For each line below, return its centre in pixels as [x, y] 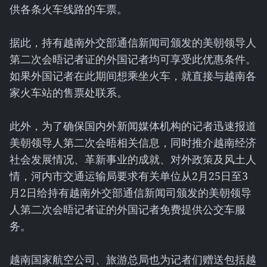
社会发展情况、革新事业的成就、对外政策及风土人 [133, 159]
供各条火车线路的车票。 [69, 9]
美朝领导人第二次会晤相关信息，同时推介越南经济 [133, 142]
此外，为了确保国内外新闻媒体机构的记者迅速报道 [133, 126]
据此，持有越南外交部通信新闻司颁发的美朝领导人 [133, 42]
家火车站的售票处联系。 [69, 92]
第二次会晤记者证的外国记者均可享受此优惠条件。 [133, 59]
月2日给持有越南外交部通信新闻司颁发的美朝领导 [131, 193]
